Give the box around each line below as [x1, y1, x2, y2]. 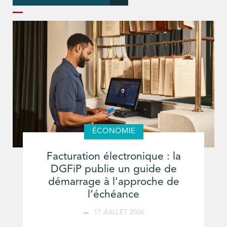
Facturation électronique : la [46, 151, 181, 162]
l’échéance [88, 189, 139, 200]
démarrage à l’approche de [48, 176, 179, 187]
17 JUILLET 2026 [93, 209, 144, 216]
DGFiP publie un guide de [50, 164, 177, 175]
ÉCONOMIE [92, 127, 135, 135]
